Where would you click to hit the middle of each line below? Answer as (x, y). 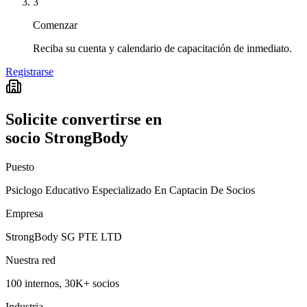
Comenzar (55, 25)
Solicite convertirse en (84, 120)
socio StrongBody (67, 138)
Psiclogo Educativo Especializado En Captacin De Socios (130, 191)
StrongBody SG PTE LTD (64, 237)
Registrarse (29, 71)
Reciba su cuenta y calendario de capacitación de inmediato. (162, 48)
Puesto (20, 167)
